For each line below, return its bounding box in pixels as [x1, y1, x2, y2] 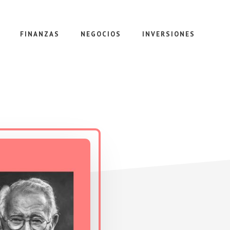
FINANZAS [20, 30, 60, 39]
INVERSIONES [142, 30, 195, 39]
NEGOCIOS [81, 30, 121, 39]
